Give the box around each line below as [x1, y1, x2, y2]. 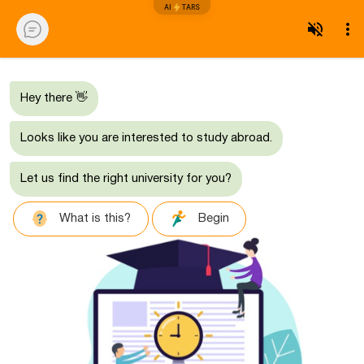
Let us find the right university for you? [20, 172, 232, 184]
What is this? [59, 213, 132, 225]
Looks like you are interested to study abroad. [20, 132, 272, 145]
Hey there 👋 [20, 92, 88, 104]
